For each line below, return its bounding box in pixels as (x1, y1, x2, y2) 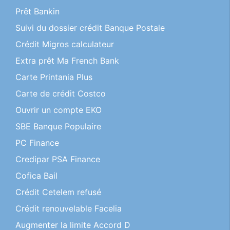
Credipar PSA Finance (15, 154, 100, 164)
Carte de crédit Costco (15, 88, 106, 99)
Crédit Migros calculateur (15, 39, 114, 49)
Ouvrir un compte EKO (15, 105, 102, 115)
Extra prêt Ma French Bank (15, 55, 119, 66)
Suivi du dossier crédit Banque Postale (15, 23, 165, 33)
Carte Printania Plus (15, 72, 92, 82)
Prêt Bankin (15, 6, 60, 16)
